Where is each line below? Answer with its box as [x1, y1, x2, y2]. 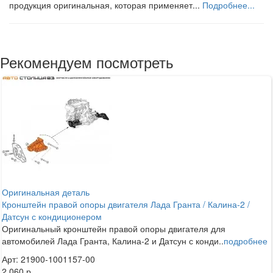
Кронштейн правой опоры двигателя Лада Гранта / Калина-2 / [2, 197, 250, 210]
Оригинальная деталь [2, 185, 90, 198]
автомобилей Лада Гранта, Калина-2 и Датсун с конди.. [2, 234, 224, 247]
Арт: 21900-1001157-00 [2, 252, 95, 265]
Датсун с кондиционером [2, 210, 102, 222]
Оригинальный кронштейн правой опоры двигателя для [2, 222, 225, 235]
